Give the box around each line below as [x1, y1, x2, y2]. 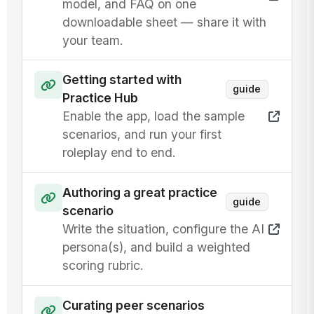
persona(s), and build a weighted [62, 240, 251, 255]
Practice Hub [62, 90, 139, 106]
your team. [62, 32, 124, 48]
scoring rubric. [62, 258, 144, 273]
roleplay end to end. [62, 145, 177, 161]
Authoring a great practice [62, 185, 218, 200]
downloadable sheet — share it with [62, 14, 267, 29]
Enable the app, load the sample [62, 109, 245, 124]
